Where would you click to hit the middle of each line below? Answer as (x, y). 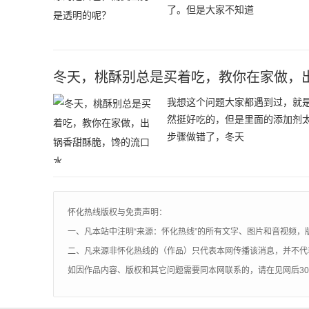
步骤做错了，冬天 (206, 137)
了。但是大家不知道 (210, 10)
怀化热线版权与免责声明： (117, 212)
